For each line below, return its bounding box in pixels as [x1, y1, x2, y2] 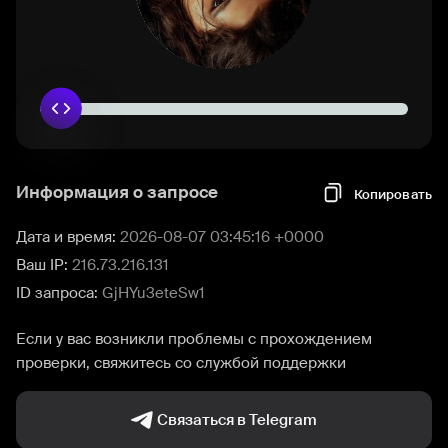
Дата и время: [16, 227, 120, 247]
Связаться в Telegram [157, 410, 317, 430]
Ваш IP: [16, 255, 72, 275]
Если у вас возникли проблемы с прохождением [16, 329, 372, 349]
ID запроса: [16, 283, 102, 303]
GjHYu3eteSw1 [102, 283, 205, 303]
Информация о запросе [16, 181, 218, 203]
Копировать [353, 185, 432, 203]
